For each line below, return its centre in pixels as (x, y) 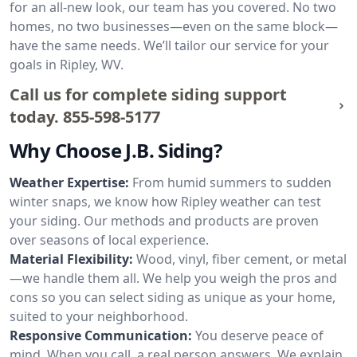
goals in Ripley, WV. (67, 65)
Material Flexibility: (71, 259)
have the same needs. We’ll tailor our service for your (169, 45)
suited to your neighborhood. (99, 316)
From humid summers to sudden (232, 182)
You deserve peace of (259, 335)
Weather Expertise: (69, 182)
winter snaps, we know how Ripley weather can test (165, 202)
